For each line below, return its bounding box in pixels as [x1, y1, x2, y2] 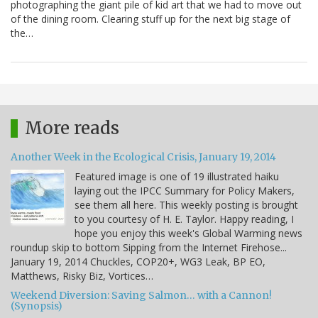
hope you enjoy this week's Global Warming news [75, 226, 302, 241]
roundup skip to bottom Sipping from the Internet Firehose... [11, 241, 287, 255]
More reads [25, 117, 119, 140]
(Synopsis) [11, 300, 62, 313]
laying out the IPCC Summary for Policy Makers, [75, 184, 295, 198]
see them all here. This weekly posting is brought [75, 198, 298, 212]
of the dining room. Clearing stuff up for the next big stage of [11, 12, 290, 26]
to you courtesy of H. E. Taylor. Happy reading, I [75, 212, 294, 226]
